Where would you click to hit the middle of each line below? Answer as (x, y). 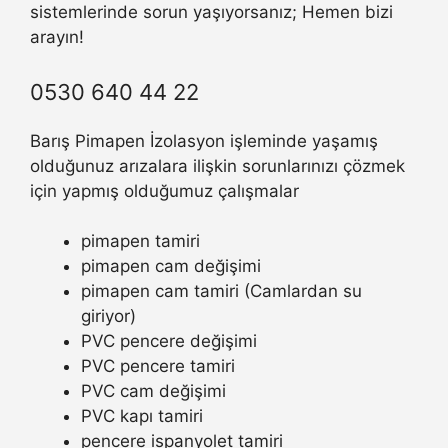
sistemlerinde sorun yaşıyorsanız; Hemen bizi (211, 12)
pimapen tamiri (140, 241)
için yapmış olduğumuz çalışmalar (164, 190)
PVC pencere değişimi (169, 341)
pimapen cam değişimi (171, 266)
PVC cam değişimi (153, 391)
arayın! (57, 37)
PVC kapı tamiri (142, 416)
